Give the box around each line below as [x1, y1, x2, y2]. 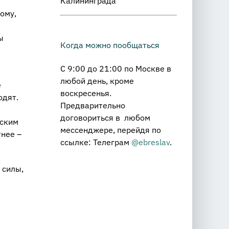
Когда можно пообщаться [60, 40, 159, 51]
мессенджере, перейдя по [60, 124, 161, 135]
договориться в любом [60, 112, 150, 123]
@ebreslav [131, 136, 170, 147]
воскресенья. [60, 87, 111, 98]
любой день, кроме [60, 75, 134, 86]
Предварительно [60, 100, 125, 110]
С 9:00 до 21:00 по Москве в [60, 63, 171, 74]
